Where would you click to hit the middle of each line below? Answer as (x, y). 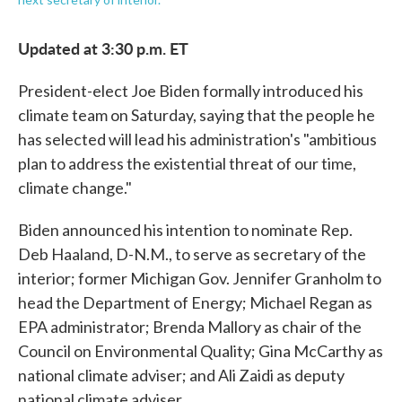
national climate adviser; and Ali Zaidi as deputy (181, 376)
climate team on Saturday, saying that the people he (197, 115)
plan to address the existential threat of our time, (187, 164)
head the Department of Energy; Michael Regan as (195, 303)
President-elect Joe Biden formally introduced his (191, 91)
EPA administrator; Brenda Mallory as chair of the (190, 327)
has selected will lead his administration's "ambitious (197, 140)
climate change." (75, 188)
